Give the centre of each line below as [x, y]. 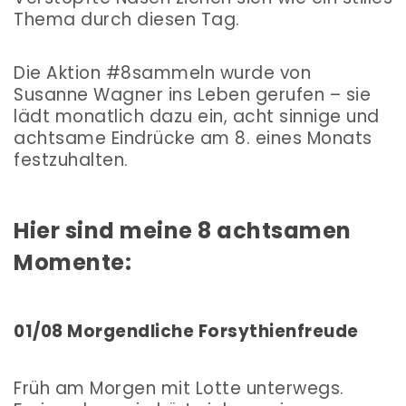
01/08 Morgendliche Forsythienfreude [186, 331]
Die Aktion [60, 72]
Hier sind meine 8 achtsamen [183, 231]
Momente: [72, 262]
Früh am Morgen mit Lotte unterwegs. [179, 388]
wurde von [263, 72]
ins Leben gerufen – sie [267, 94]
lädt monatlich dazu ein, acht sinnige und [197, 116]
